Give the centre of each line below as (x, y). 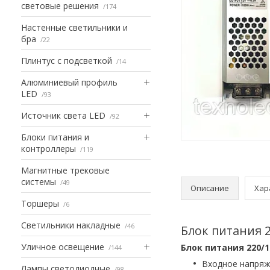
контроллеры (49, 148)
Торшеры (40, 203)
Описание (210, 188)
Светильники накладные (71, 225)
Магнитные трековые (65, 170)
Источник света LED (63, 115)
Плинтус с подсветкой (67, 60)
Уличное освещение (63, 246)
